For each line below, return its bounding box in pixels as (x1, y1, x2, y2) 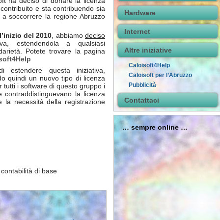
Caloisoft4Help (129, 62, 170, 69)
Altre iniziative (124, 46, 172, 54)
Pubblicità (129, 82, 156, 88)
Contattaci (124, 96, 159, 104)
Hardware (124, 9, 156, 17)
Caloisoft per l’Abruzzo (129, 72, 192, 79)
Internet (124, 27, 150, 35)
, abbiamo (52, 31, 85, 40)
